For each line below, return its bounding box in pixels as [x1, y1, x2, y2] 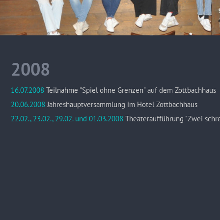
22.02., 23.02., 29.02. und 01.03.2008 [10, 114, 123, 123]
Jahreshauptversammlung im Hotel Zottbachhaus [47, 100, 197, 109]
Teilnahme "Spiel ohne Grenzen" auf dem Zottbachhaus [46, 85, 216, 95]
